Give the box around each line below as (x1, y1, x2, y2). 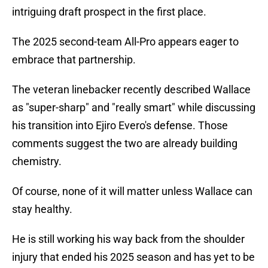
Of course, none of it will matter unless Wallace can (12, 185, 252, 198)
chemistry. (12, 155, 62, 168)
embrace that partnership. (12, 53, 136, 66)
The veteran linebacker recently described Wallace (12, 83, 251, 96)
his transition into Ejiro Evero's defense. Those (12, 119, 228, 132)
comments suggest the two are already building (12, 137, 237, 150)
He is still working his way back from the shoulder (12, 233, 245, 246)
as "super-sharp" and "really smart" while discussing (12, 101, 255, 114)
